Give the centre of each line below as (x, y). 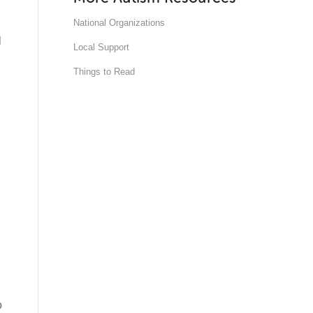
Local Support (102, 47)
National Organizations (119, 23)
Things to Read (104, 72)
